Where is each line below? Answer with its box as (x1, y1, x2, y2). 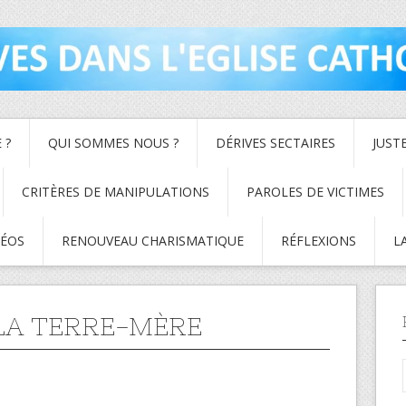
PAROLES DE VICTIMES (246, 182, 384, 200)
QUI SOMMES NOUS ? (48, 133, 179, 151)
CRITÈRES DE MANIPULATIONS (22, 182, 209, 200)
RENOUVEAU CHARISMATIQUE (62, 231, 244, 249)
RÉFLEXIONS (281, 231, 356, 249)
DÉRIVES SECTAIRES (216, 133, 335, 151)
